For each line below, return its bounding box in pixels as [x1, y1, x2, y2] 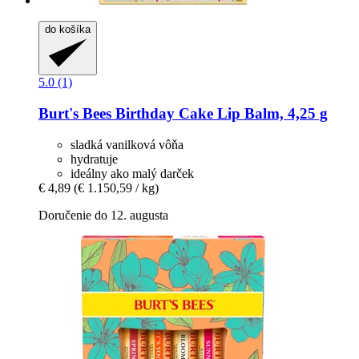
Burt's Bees [38, 104, 111, 122]
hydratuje [71, 151, 118, 166]
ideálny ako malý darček [71, 166, 194, 180]
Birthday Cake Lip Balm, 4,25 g [111, 104, 328, 122]
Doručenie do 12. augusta [38, 208, 168, 222]
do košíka [45, 22, 91, 35]
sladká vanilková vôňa [71, 137, 184, 151]
